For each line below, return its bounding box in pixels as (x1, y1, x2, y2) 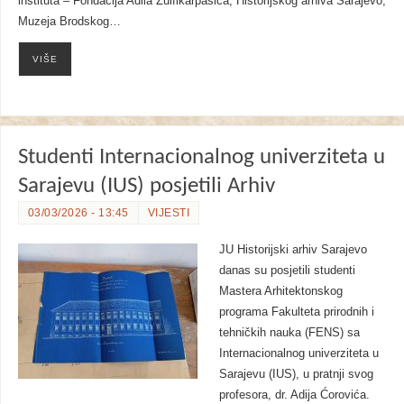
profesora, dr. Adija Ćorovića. (218, 388, 370, 401)
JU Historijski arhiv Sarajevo (218, 243, 367, 256)
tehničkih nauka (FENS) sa (218, 326, 360, 339)
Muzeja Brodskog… (17, 14, 121, 28)
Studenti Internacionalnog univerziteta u (17, 145, 385, 169)
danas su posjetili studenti (218, 263, 355, 277)
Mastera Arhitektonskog (218, 284, 343, 298)
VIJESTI (147, 206, 190, 219)
